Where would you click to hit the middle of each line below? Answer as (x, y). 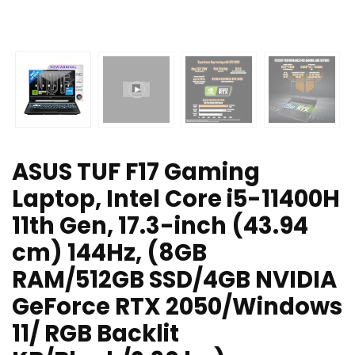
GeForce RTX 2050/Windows (177, 307)
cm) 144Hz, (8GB (109, 253)
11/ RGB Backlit (95, 334)
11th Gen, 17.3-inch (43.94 (160, 226)
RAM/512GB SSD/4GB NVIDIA (174, 280)
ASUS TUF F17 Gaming (136, 172)
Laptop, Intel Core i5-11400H (176, 199)
